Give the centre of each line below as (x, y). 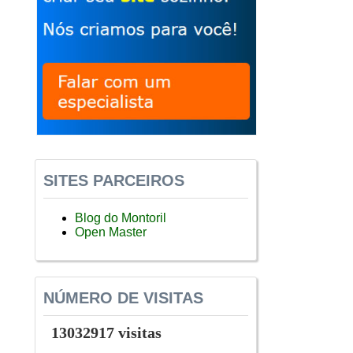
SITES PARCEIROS (114, 180)
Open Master (111, 232)
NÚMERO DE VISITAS (123, 297)
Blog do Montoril (121, 217)
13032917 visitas (106, 332)
